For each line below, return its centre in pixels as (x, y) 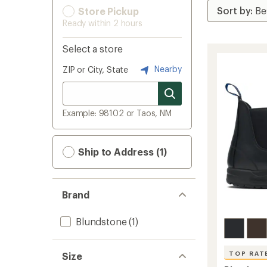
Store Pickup (107, 11)
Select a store (93, 49)
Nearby (167, 69)
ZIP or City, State (96, 69)
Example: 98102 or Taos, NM (117, 113)
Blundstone (101, 221)
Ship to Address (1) (122, 152)
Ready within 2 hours (103, 23)
